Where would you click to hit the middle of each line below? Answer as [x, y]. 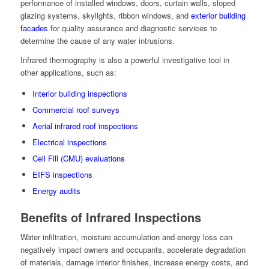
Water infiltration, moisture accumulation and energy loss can [126, 237]
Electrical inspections [69, 142]
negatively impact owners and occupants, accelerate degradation [133, 250]
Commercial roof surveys [76, 110]
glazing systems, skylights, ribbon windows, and [105, 16]
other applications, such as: [68, 73]
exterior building [218, 16]
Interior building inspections [80, 94]
